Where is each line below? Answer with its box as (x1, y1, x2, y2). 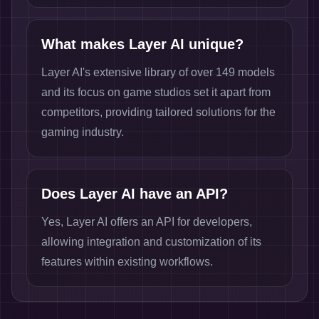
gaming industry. (41, 126, 124, 138)
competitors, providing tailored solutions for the (41, 106, 276, 118)
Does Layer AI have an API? (41, 186, 228, 202)
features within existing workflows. (41, 256, 213, 268)
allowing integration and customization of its (41, 236, 261, 248)
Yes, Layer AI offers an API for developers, (41, 216, 252, 228)
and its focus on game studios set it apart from (41, 86, 271, 98)
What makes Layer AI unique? (41, 36, 244, 52)
